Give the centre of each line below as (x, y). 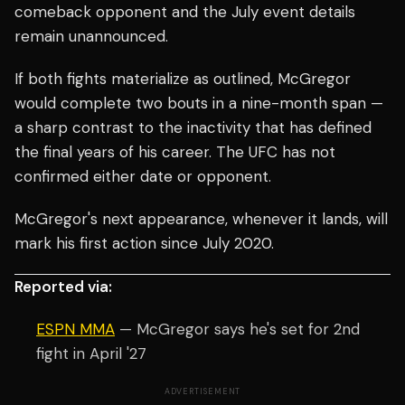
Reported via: (63, 287)
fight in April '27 (91, 354)
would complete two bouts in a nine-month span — (199, 104)
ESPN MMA (75, 330)
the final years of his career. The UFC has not (175, 152)
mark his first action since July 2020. (144, 244)
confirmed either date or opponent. (143, 177)
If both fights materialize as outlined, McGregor (183, 79)
